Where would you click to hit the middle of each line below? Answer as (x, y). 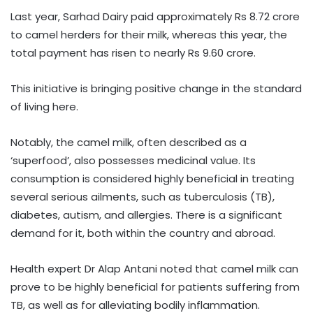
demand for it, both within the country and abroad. (143, 233)
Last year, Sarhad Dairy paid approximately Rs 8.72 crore (155, 16)
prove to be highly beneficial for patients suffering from (155, 286)
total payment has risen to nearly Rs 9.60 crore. (133, 52)
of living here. (44, 106)
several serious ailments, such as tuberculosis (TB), (143, 196)
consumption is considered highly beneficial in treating (152, 178)
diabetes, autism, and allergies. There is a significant (146, 214)
